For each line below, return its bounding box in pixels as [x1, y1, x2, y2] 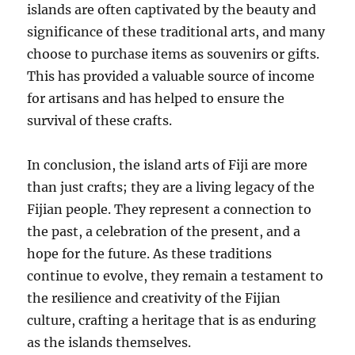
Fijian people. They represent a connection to [27, 200, 312, 217]
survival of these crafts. [27, 112, 173, 128]
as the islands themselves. [27, 334, 192, 350]
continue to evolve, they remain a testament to [27, 267, 324, 284]
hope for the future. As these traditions [27, 245, 273, 261]
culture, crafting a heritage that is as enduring [27, 311, 317, 328]
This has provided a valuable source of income [27, 67, 315, 84]
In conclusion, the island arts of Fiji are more [27, 156, 308, 173]
